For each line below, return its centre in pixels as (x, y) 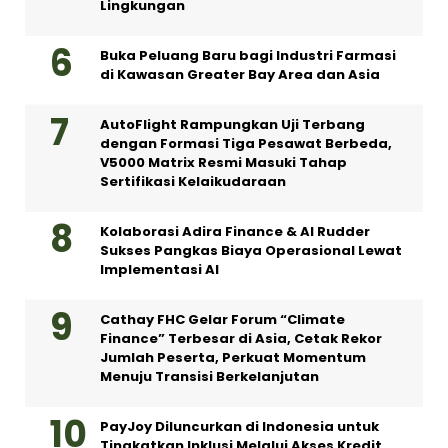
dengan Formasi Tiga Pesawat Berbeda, (246, 143)
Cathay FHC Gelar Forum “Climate (222, 319)
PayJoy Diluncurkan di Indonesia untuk (239, 426)
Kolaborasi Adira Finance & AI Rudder (235, 231)
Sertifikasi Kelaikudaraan (193, 181)
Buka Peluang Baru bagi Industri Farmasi (248, 55)
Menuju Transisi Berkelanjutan (209, 376)
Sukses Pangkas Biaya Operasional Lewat (251, 250)
